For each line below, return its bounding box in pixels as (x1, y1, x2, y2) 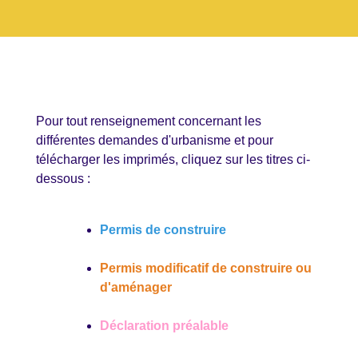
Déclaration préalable (100, 318, 229, 332)
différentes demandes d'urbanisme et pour (36, 133, 273, 147)
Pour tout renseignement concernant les (36, 113, 261, 128)
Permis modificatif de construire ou (100, 261, 312, 275)
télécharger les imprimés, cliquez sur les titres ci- (36, 152, 310, 166)
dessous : (36, 171, 90, 185)
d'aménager (100, 280, 172, 294)
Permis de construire (100, 222, 226, 237)
